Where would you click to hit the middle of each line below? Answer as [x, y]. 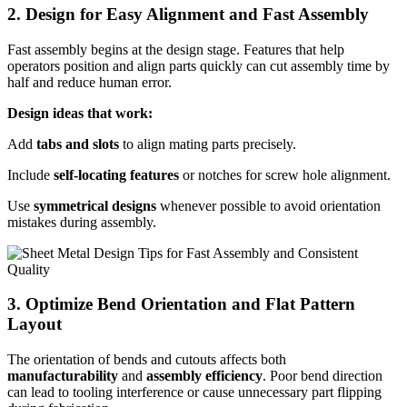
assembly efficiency [204, 376]
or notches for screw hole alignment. [285, 174]
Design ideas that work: [80, 113]
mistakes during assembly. [82, 222]
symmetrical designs [95, 205]
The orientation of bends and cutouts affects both [147, 360]
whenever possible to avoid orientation [268, 205]
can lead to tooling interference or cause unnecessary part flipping [194, 392]
